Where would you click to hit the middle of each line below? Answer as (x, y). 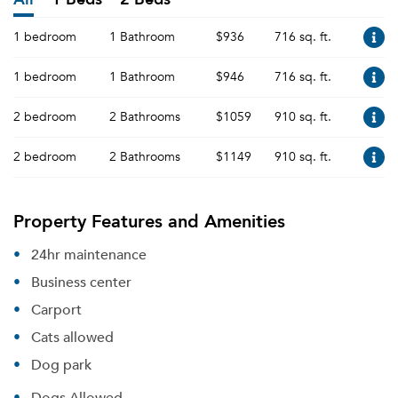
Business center (81, 282)
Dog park (61, 364)
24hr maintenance (89, 254)
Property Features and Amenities (149, 220)
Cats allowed (72, 337)
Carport (56, 309)
